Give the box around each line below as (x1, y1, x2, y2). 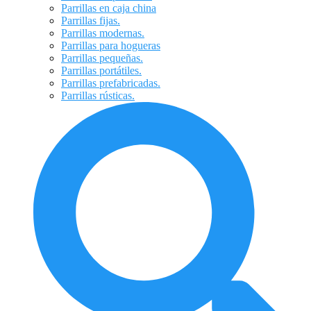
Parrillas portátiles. (61, 65, 142, 76)
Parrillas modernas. (61, 27, 144, 39)
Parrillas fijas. (61, 15, 120, 26)
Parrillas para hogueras (61, 40, 160, 51)
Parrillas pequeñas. (61, 52, 143, 64)
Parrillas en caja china (61, 2, 156, 14)
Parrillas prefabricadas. (61, 77, 160, 89)
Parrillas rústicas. (61, 90, 135, 101)
